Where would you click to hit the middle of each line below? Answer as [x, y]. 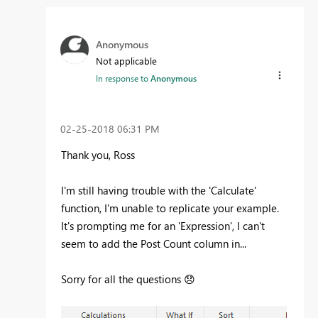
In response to [123, 78]
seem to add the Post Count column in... [155, 244]
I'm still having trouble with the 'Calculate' [159, 191]
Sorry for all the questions [122, 279]
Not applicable [126, 60]
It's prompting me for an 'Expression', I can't [163, 226]
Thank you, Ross [99, 155]
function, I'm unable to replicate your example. [170, 208]
